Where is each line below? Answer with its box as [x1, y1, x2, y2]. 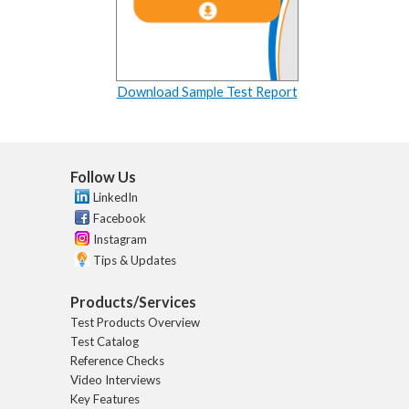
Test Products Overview [70, 315, 200, 330]
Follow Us [70, 168, 136, 186]
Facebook [93, 211, 146, 226]
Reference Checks [70, 353, 164, 369]
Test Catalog [70, 334, 139, 350]
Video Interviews [70, 372, 161, 388]
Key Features [70, 392, 140, 407]
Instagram [93, 232, 147, 247]
